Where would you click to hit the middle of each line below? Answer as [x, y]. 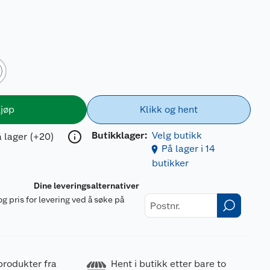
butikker [170, 163]
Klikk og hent [168, 109]
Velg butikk [177, 135]
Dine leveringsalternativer [87, 186]
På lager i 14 [188, 149]
